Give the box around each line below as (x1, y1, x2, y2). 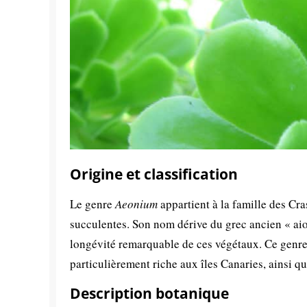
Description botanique (70, 284, 229, 304)
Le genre (70, 196, 115, 212)
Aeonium (115, 196, 158, 212)
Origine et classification (70, 164, 238, 184)
